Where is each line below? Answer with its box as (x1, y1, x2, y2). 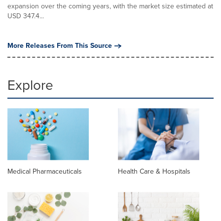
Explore (7, 75, 53, 95)
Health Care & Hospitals (118, 166, 190, 177)
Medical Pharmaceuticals (7, 166, 82, 177)
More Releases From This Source (7, 40, 112, 51)
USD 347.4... (7, 11, 44, 21)
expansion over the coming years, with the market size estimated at (7, 1, 213, 11)
